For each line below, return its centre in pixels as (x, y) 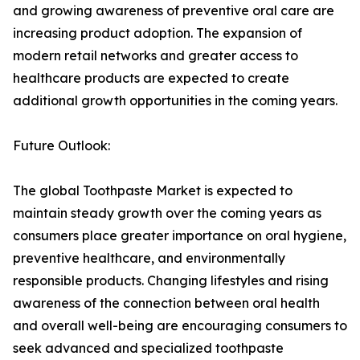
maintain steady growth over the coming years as (167, 213)
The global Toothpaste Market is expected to (153, 191)
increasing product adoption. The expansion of (157, 33)
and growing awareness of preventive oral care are (174, 11)
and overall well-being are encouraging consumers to (180, 326)
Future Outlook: (61, 146)
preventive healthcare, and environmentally (149, 258)
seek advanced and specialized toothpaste (148, 348)
